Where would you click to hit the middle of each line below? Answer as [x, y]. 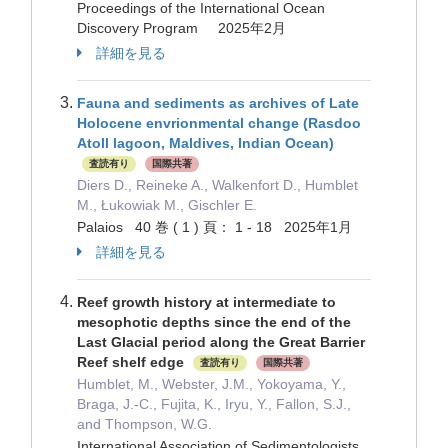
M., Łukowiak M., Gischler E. [167, 205]
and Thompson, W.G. [144, 424]
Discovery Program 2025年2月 [181, 28]
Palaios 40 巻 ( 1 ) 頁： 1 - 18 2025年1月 [214, 227]
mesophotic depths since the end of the [214, 322]
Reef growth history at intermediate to [206, 302]
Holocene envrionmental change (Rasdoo [219, 123]
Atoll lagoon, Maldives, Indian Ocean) [205, 143]
